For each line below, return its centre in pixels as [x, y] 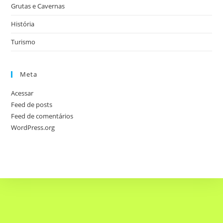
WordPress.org [33, 127]
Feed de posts [32, 104]
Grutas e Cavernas [38, 6]
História [23, 24]
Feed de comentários [42, 116]
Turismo [23, 42]
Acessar [22, 93]
